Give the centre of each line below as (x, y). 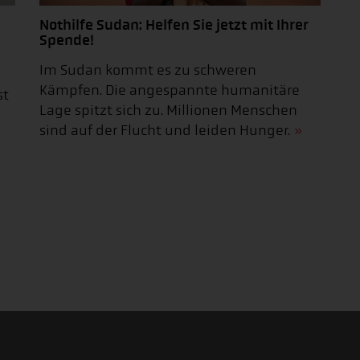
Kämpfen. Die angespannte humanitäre (170, 90)
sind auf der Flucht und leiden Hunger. (165, 130)
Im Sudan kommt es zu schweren (148, 70)
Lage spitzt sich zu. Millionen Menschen (168, 110)
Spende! (67, 40)
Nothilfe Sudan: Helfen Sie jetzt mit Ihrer (174, 25)
